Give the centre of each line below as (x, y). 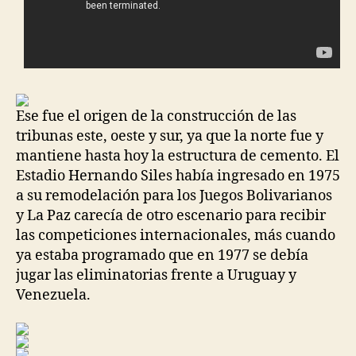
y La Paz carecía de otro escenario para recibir (171, 215)
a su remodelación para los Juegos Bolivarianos (174, 195)
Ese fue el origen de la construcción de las (156, 116)
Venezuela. (53, 295)
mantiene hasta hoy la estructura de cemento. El (178, 156)
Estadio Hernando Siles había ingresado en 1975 (178, 176)
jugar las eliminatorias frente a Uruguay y (156, 275)
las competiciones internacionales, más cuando (176, 235)
